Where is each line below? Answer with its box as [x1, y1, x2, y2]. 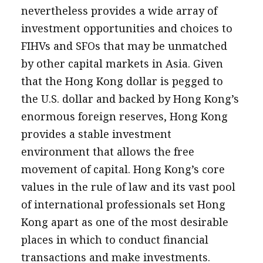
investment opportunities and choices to [21, 21, 232, 35]
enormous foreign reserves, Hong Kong [21, 109, 228, 123]
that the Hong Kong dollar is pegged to [21, 74, 223, 88]
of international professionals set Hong [21, 197, 225, 211]
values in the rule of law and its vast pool [21, 180, 235, 194]
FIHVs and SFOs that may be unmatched [21, 39, 227, 53]
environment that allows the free [21, 144, 194, 159]
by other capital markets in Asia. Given [21, 56, 223, 70]
